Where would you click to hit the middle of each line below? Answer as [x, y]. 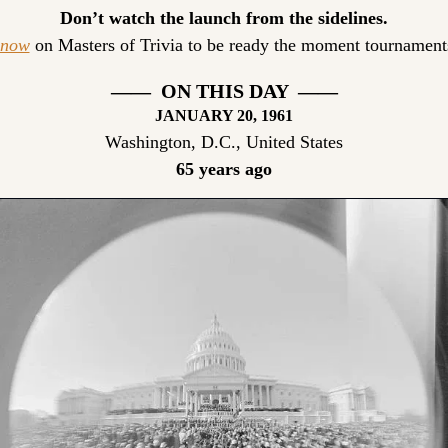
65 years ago [224, 169]
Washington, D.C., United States [224, 142]
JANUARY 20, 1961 [224, 115]
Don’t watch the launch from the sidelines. [224, 18]
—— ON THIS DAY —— [224, 91]
